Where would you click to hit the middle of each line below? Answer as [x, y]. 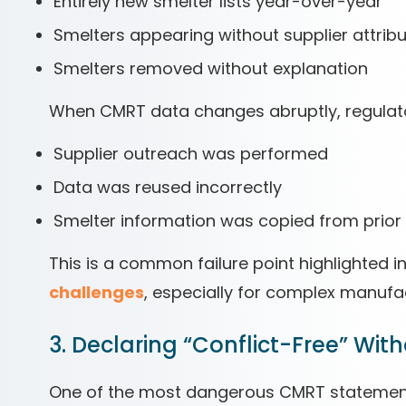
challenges [97, 292]
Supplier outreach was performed [191, 154]
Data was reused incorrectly [168, 187]
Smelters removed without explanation [211, 68]
